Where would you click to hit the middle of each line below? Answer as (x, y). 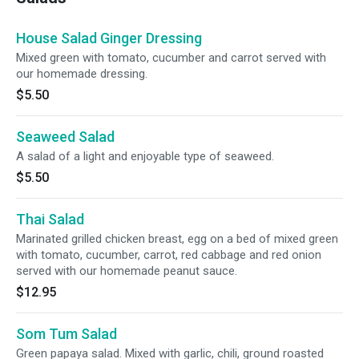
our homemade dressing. (82, 74)
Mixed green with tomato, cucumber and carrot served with (171, 58)
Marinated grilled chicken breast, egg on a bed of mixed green (177, 239)
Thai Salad (50, 219)
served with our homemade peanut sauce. (127, 271)
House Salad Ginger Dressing (109, 38)
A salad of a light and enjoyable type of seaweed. (145, 156)
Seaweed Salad (65, 137)
